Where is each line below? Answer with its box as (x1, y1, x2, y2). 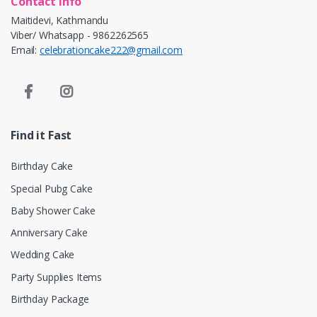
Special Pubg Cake (11, 181, 93, 195)
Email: (11, 43, 40, 57)
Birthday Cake (11, 159, 74, 173)
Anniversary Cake (11, 226, 88, 240)
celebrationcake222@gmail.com (40, 43, 183, 57)
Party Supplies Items (11, 270, 103, 284)
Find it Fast (11, 127, 72, 144)
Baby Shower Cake (11, 203, 96, 217)
